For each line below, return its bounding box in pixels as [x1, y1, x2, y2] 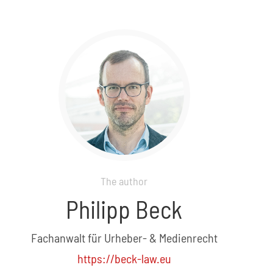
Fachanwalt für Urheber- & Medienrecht [30, 230, 218, 245]
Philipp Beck [66, 194, 183, 224]
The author [101, 174, 148, 188]
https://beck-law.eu [77, 251, 171, 266]
